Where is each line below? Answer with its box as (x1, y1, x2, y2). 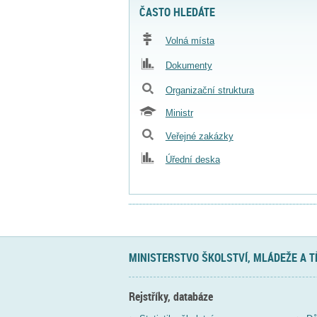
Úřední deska (165, 154, 220, 165)
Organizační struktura (165, 84, 254, 96)
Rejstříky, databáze (129, 288, 213, 304)
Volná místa (165, 35, 214, 47)
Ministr (165, 107, 193, 118)
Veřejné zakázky (165, 130, 234, 142)
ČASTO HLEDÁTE (139, 4, 215, 21)
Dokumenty (165, 60, 212, 71)
